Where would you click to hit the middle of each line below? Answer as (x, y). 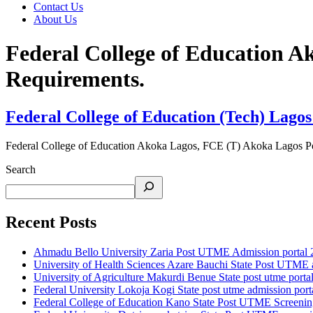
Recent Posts (51, 223)
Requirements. (75, 79)
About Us (55, 19)
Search (21, 170)
